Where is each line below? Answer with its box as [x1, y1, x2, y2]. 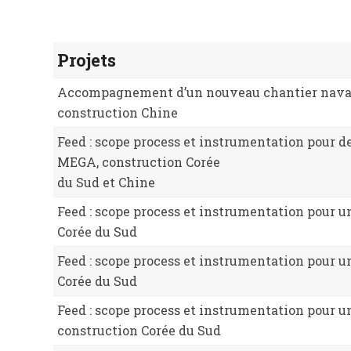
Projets [56, 49, 116, 71]
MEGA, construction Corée [56, 154, 220, 170]
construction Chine [56, 104, 178, 121]
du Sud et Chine [56, 174, 155, 190]
